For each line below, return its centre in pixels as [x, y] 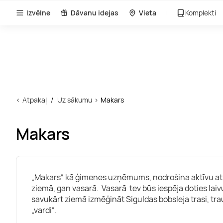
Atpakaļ [35, 100]
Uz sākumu [75, 100]
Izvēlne [38, 13]
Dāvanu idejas [95, 13]
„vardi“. [44, 210]
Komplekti [201, 13]
